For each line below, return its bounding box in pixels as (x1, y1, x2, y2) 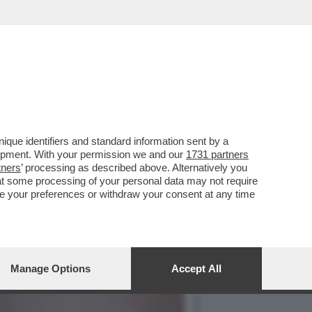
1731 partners (186, 148, 249, 160)
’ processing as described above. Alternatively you (21, 162, 247, 173)
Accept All (171, 263, 221, 274)
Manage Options (10, 263, 91, 274)
